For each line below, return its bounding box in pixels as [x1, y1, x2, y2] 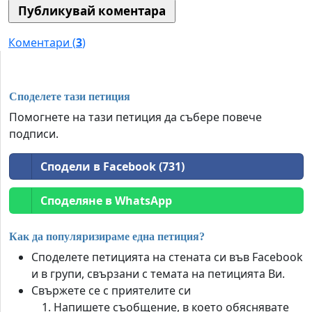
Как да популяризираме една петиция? [9, 231, 205, 243]
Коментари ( [8, 35, 76, 51]
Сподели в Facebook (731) [40, 158, 185, 174]
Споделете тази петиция [9, 90, 130, 102]
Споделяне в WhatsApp [40, 192, 172, 208]
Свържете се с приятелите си [31, 283, 191, 299]
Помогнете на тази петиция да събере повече [9, 109, 262, 125]
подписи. [9, 125, 58, 141]
